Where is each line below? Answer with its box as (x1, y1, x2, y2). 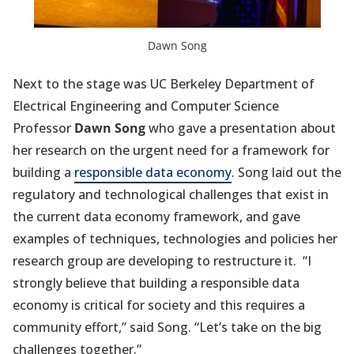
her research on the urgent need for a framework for (13, 141, 330, 160)
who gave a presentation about (145, 119, 336, 137)
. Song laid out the (232, 164, 341, 182)
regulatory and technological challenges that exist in (13, 186, 329, 204)
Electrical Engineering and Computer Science (13, 97, 279, 115)
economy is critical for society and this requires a (13, 296, 305, 314)
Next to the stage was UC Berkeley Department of (13, 75, 314, 93)
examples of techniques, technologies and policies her (13, 230, 337, 248)
